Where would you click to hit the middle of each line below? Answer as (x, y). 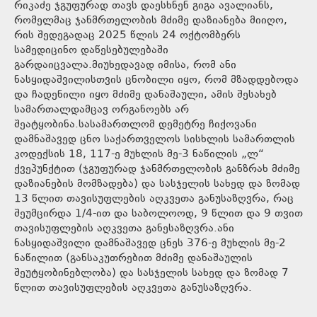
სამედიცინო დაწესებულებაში (91, 50)
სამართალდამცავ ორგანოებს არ (102, 110)
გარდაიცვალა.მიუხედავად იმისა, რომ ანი (125, 65)
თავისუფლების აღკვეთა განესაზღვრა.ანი (124, 229)
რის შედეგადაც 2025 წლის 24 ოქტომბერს (127, 35)
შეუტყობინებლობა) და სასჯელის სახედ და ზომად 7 (151, 273)
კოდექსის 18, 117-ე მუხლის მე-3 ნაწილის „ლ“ (139, 154)
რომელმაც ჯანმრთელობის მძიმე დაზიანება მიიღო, (151, 21)
